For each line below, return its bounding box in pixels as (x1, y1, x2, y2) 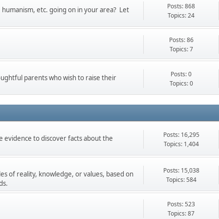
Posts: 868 (167, 1, 195, 10)
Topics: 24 (168, 11, 195, 20)
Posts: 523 (167, 200, 195, 208)
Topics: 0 (169, 79, 193, 88)
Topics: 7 (169, 45, 193, 53)
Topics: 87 (168, 209, 195, 218)
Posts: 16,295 (163, 130, 199, 139)
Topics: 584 (166, 175, 197, 184)
